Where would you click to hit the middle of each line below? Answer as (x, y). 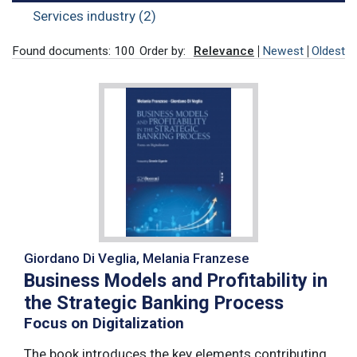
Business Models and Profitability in (176, 280)
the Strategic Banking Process (154, 302)
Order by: (163, 51)
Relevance (224, 51)
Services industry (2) (94, 16)
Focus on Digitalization (104, 323)
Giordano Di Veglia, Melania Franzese (137, 258)
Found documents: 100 (74, 51)
